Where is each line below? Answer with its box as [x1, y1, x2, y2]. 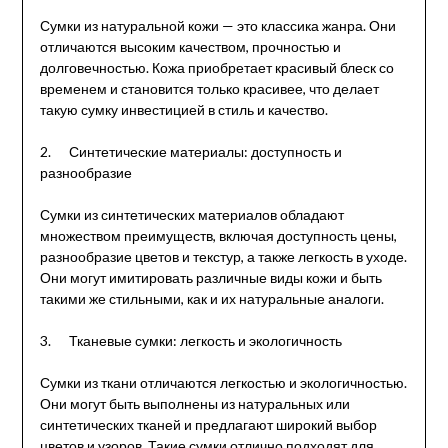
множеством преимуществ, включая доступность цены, [39, 226, 397, 244]
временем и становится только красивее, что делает [39, 79, 379, 97]
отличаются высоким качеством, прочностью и [39, 37, 341, 55]
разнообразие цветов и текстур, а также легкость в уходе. [39, 247, 407, 265]
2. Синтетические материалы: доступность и [39, 142, 342, 160]
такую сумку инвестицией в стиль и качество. [39, 100, 328, 118]
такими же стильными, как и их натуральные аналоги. [39, 289, 384, 307]
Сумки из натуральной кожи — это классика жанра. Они [39, 16, 396, 34]
